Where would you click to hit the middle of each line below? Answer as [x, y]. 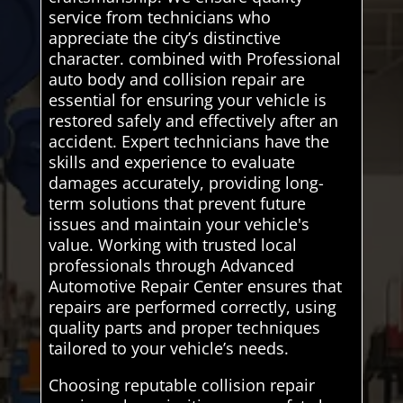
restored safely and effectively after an [193, 120]
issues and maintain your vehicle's [179, 224]
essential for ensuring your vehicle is [187, 99]
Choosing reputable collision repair [181, 385]
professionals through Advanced [171, 265]
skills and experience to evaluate [171, 161]
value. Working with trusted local [172, 244]
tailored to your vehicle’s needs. [168, 348]
